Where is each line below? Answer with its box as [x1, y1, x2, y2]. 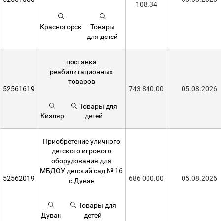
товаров [68, 77, 95, 85]
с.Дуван [68, 177, 95, 184]
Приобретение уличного [42, 137, 120, 145]
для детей [87, 33, 118, 40]
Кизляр [40, 112, 64, 120]
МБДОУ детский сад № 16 [40, 167, 123, 175]
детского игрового [51, 147, 111, 155]
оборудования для [51, 157, 111, 165]
